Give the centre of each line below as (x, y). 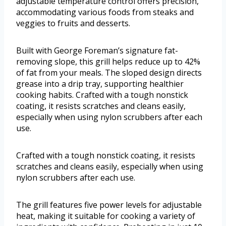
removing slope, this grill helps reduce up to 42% (108, 61)
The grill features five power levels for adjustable (109, 205)
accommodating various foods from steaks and (105, 12)
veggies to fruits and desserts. (73, 23)
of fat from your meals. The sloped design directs (109, 72)
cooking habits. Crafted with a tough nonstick (102, 95)
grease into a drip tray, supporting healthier (100, 83)
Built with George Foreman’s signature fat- (97, 50)
